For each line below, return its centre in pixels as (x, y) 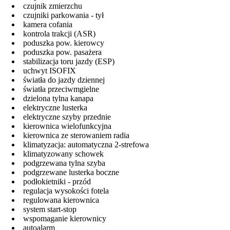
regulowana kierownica (61, 200)
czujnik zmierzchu (53, 6)
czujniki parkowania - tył (63, 15)
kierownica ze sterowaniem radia (76, 135)
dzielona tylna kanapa (58, 98)
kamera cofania (48, 24)
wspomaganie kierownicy (65, 218)
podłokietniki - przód (57, 181)
